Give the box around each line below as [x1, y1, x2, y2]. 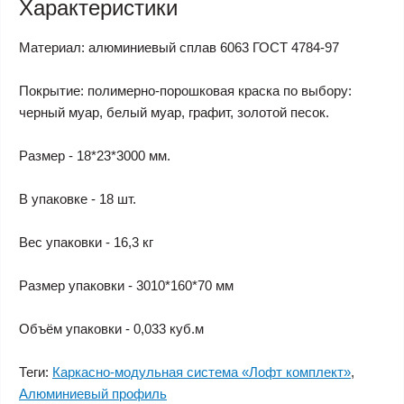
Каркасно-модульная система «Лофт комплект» [52, 364, 351, 380]
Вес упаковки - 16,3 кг [19, 234, 153, 250]
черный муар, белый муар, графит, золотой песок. [19, 105, 329, 120]
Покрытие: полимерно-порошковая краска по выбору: [19, 83, 352, 98]
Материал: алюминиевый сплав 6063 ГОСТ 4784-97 [19, 40, 339, 55]
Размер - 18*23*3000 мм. [19, 148, 170, 163]
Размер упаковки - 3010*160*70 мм [19, 278, 234, 293]
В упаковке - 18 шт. [19, 191, 136, 207]
